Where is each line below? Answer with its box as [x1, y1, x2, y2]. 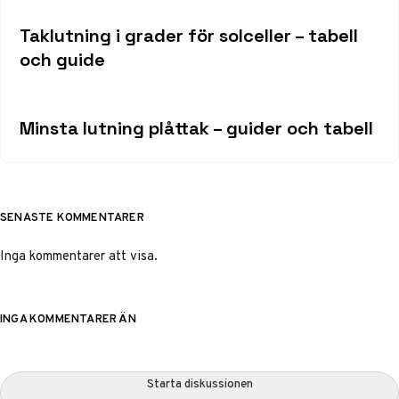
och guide [19, 47, 105, 71]
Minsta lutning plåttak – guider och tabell [19, 116, 373, 140]
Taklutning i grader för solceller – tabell [19, 23, 358, 47]
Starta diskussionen [146, 374, 253, 392]
